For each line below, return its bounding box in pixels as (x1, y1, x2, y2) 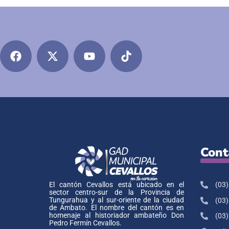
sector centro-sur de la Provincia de (49, 188, 184, 197)
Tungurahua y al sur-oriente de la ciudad (49, 196, 184, 205)
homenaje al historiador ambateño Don (49, 211, 184, 220)
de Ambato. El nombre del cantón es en (49, 203, 184, 213)
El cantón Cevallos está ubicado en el (49, 180, 184, 190)
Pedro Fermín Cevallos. (49, 219, 122, 228)
